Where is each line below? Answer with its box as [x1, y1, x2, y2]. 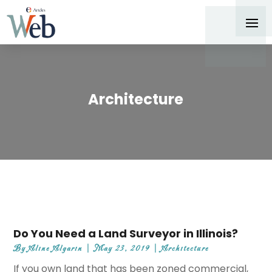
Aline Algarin [29, 243, 83, 254]
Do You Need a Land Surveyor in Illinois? [13, 226, 239, 242]
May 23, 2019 [94, 243, 151, 254]
